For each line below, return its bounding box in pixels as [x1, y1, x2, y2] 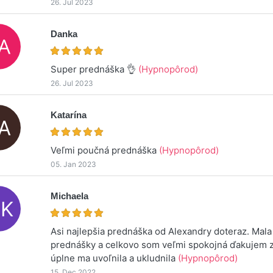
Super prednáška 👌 [51, 63, 139, 75]
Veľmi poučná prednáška [51, 144, 160, 156]
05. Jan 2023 [51, 159, 97, 169]
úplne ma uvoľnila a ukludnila [51, 252, 179, 264]
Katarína [51, 109, 87, 120]
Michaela [51, 190, 89, 201]
